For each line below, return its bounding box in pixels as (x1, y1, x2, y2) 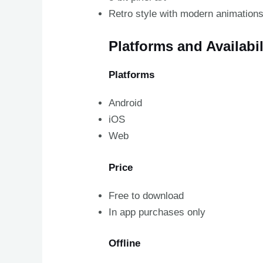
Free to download (109, 190, 184, 201)
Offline (109, 238, 141, 249)
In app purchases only (109, 206, 206, 218)
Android (109, 97, 143, 109)
